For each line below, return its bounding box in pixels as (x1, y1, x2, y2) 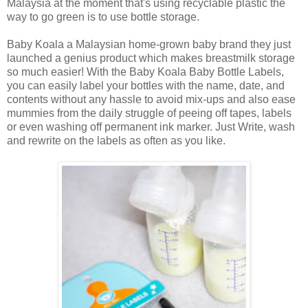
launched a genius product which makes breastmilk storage (7, 52, 295, 65)
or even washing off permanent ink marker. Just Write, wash (7, 121, 295, 133)
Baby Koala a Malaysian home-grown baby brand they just (7, 38, 291, 51)
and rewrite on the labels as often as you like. (7, 135, 225, 147)
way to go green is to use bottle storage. (7, 11, 199, 23)
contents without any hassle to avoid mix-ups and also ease (7, 93, 296, 106)
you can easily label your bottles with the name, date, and (7, 80, 285, 92)
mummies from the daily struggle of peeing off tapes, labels (7, 107, 291, 120)
